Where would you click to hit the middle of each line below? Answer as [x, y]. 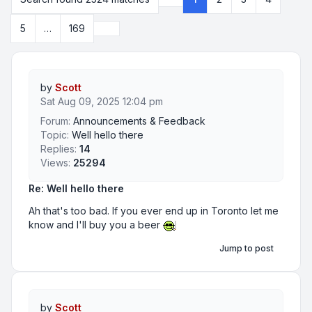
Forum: [55, 121]
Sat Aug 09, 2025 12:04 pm [102, 101]
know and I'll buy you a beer [96, 225]
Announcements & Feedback [139, 121]
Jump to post [247, 248]
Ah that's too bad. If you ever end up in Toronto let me [154, 211]
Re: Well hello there [76, 188]
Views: [55, 163]
